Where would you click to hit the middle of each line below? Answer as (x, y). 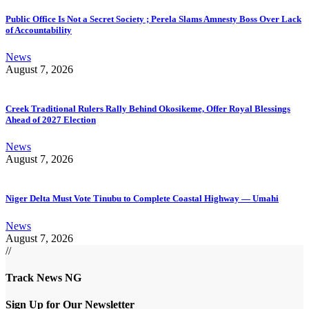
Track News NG (43, 277)
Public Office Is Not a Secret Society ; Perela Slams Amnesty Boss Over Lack (153, 19)
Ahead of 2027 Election (51, 120)
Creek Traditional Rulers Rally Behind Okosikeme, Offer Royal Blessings (148, 109)
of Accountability (39, 30)
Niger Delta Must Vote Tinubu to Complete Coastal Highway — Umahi (142, 199)
